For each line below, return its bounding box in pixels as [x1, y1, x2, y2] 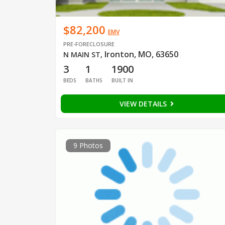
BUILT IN [111, 76, 133, 84]
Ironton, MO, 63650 [104, 48, 178, 60]
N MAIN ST [63, 49, 100, 59]
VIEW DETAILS [119, 98, 169, 108]
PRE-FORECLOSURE [63, 40, 115, 48]
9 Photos [73, 140, 103, 150]
